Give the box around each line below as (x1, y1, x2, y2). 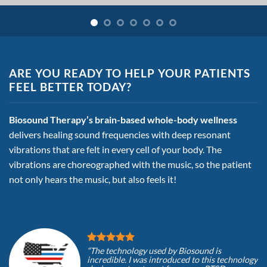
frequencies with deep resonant (102, 128, 231, 140)
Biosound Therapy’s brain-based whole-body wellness (9, 113, 237, 125)
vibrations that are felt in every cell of (9, 143, 162, 155)
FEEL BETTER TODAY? (9, 79, 132, 94)
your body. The (162, 143, 222, 155)
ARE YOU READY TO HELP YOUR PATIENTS (9, 66, 250, 80)
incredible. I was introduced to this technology (87, 254, 257, 265)
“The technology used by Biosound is (87, 246, 221, 256)
